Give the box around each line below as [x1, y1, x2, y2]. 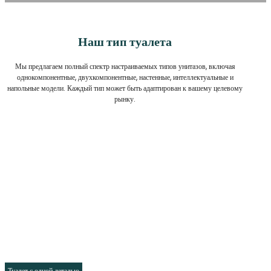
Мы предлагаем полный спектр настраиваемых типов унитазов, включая [15, 60, 235, 71]
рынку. [114, 93, 136, 104]
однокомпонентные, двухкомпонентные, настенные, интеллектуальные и [16, 71, 233, 82]
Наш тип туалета [78, 33, 172, 51]
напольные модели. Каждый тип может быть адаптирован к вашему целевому [7, 82, 243, 93]
